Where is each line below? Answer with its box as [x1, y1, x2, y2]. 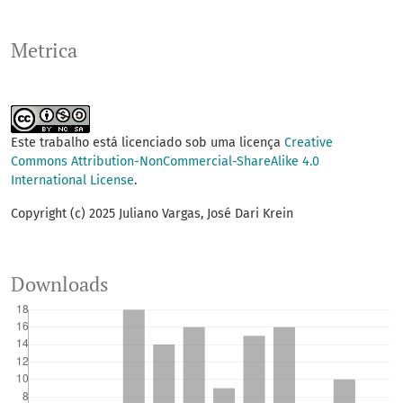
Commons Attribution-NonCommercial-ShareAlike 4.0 [11, 154, 319, 170]
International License [11, 173, 134, 189]
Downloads [11, 272, 109, 298]
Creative [284, 135, 333, 151]
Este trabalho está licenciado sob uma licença [11, 135, 284, 151]
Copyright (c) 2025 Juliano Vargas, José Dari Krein [11, 206, 293, 222]
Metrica [11, 38, 77, 64]
